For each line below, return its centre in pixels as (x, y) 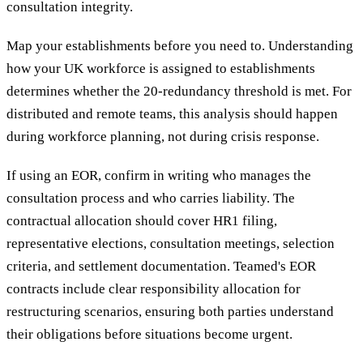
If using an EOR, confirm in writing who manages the (159, 176)
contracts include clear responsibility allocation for (154, 289)
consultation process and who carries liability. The (151, 199)
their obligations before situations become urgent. (149, 335)
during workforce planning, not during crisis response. (163, 137)
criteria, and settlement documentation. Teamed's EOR (161, 267)
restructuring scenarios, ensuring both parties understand (170, 312)
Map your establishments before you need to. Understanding (180, 46)
